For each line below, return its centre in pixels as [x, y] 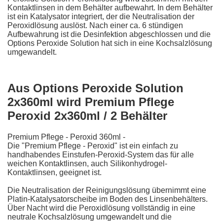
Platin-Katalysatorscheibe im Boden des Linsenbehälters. [108, 199]
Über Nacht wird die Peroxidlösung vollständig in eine [101, 208]
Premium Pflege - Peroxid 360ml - [66, 137]
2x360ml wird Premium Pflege [91, 102]
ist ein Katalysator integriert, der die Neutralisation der [101, 16]
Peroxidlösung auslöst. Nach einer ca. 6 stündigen [95, 25]
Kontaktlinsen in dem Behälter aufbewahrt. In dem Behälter [110, 7]
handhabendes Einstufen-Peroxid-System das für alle [101, 154]
